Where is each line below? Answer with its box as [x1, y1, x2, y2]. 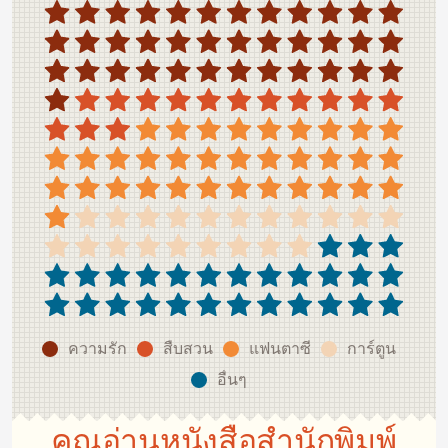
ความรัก [68, 340, 127, 357]
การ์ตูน [347, 340, 396, 357]
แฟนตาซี [249, 340, 311, 357]
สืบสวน [163, 340, 213, 357]
